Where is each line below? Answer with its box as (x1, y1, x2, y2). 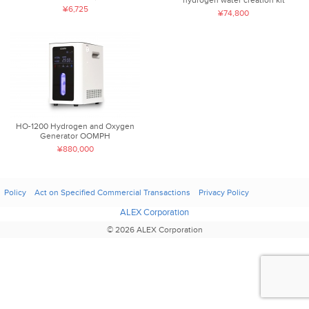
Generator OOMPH (40, 130, 111, 141)
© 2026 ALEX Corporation (106, 224, 203, 235)
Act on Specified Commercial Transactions (34, 187, 190, 197)
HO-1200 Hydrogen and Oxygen (16, 121, 135, 131)
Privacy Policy (199, 187, 249, 197)
